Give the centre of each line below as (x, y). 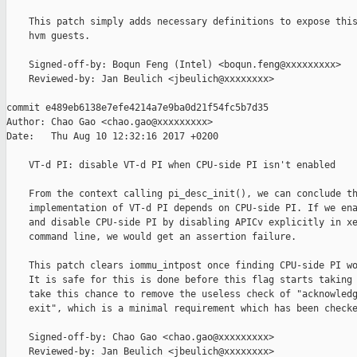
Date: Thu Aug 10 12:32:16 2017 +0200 (112, 137)
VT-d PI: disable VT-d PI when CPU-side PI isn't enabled (171, 165)
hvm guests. (48, 36)
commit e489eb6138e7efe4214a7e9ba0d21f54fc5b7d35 (137, 108)
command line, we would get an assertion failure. (151, 237)
